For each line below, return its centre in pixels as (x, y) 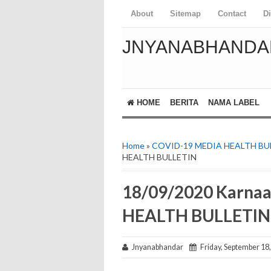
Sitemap (185, 14)
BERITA (184, 103)
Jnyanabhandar (159, 247)
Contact (232, 14)
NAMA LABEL (234, 103)
